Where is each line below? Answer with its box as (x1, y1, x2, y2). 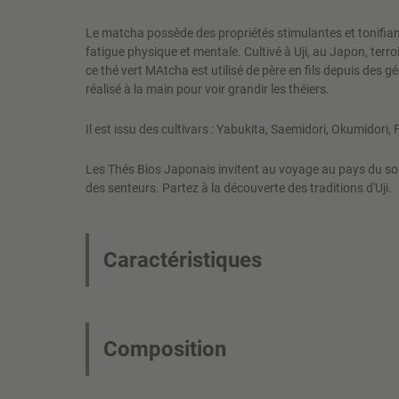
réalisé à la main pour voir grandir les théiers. (85, 82, 332, 96)
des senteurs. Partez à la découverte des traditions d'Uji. (85, 181, 395, 195)
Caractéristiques (103, 248, 262, 273)
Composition (103, 337, 226, 362)
